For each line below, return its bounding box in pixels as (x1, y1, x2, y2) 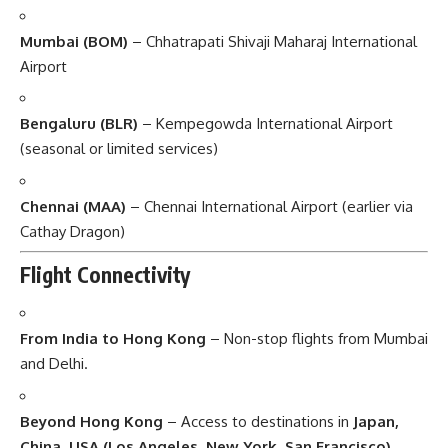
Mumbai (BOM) (20, 31, 128, 51)
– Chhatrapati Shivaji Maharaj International (128, 31, 417, 51)
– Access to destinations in (163, 411, 353, 431)
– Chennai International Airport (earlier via (126, 196, 413, 216)
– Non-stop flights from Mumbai (206, 329, 428, 349)
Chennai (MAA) (20, 196, 126, 216)
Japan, (353, 411, 399, 431)
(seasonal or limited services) (20, 139, 218, 159)
